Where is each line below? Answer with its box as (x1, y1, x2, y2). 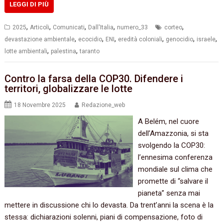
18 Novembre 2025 (14, 101, 66, 109)
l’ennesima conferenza (137, 152, 213, 162)
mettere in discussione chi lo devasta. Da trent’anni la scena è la (4, 200, 214, 210)
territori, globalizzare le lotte (4, 82, 133, 95)
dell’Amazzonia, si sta (137, 128, 209, 138)
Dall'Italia (88, 24, 114, 31)
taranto (80, 48, 100, 55)
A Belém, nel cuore (137, 116, 199, 126)
